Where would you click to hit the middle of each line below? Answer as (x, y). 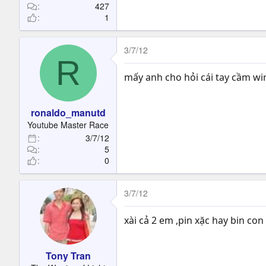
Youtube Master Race (68, 125)
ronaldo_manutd (68, 113)
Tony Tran (68, 256)
